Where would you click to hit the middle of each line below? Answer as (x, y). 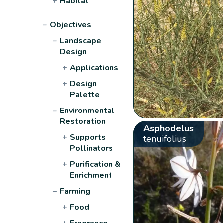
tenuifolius (165, 139)
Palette (85, 94)
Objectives (71, 25)
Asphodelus (168, 128)
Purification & (96, 164)
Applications (94, 67)
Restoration (83, 121)
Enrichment (91, 175)
